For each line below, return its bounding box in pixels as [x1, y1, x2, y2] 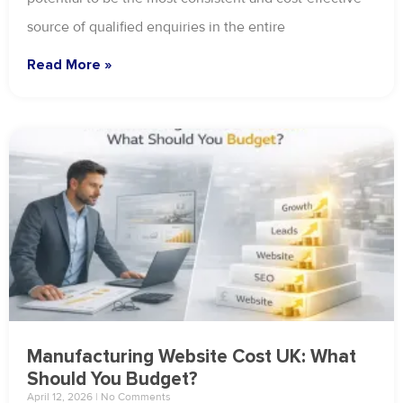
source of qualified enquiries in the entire [27, 18, 285, 37]
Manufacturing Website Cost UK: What [27, 345, 356, 369]
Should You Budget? [27, 368, 198, 391]
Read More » [27, 56, 112, 75]
